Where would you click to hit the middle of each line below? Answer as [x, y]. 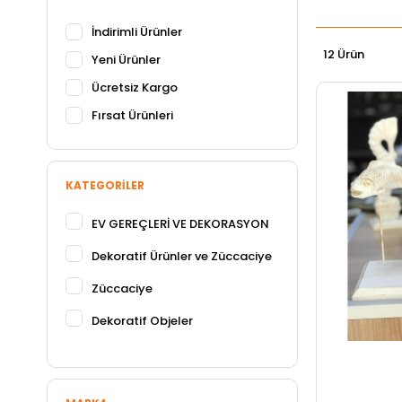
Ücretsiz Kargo [135, 87]
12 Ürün [344, 54]
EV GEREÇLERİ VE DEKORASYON [180, 224]
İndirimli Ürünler [137, 32]
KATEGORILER [105, 185]
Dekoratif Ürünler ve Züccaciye [182, 256]
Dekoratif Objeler [142, 321]
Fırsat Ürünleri [132, 115]
